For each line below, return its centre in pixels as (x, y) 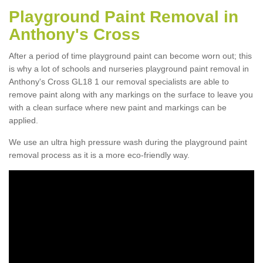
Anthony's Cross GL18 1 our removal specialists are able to (119, 81)
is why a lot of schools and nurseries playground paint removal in (129, 68)
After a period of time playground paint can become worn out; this (130, 55)
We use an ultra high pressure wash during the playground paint (128, 142)
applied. (23, 120)
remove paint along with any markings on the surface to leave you (131, 94)
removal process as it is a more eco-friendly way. (99, 155)
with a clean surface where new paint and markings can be (118, 107)
